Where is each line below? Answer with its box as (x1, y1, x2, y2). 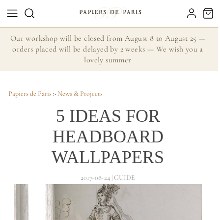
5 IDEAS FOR (55, 106, 160, 126)
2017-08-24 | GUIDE (81, 173, 136, 182)
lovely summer (84, 55, 132, 65)
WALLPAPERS (52, 147, 165, 167)
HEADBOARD (52, 127, 164, 146)
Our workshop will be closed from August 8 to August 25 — (10, 33, 206, 43)
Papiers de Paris (8, 89, 52, 98)
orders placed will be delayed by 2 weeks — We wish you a (12, 44, 203, 54)
